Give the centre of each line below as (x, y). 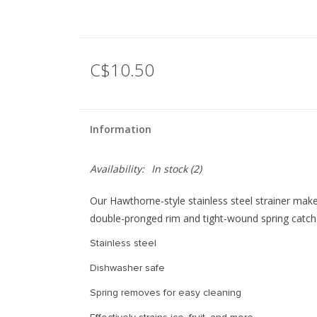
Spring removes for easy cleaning (166, 293)
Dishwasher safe (127, 268)
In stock (169, 169)
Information (121, 129)
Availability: (117, 169)
